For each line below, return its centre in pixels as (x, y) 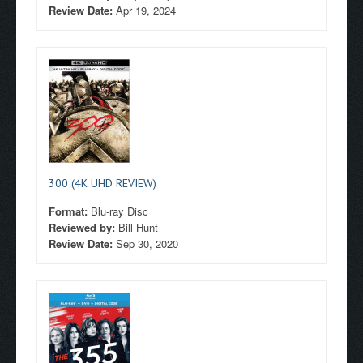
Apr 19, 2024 (146, 10)
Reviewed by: (83, 227)
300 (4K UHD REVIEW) (102, 183)
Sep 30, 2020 (147, 243)
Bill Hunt (138, 227)
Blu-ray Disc (120, 211)
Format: (70, 211)
